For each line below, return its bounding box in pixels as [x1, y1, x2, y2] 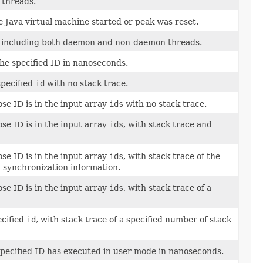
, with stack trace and [123, 119, 212, 129]
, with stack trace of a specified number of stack [36, 214, 231, 224]
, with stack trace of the [123, 151, 220, 161]
